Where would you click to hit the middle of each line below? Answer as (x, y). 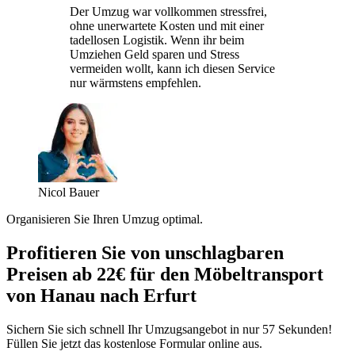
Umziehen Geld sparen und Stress (155, 54)
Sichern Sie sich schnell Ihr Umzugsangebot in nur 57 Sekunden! (169, 329)
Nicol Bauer (69, 192)
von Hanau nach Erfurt (101, 295)
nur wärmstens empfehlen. (136, 82)
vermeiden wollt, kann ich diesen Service (172, 68)
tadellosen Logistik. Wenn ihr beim (157, 40)
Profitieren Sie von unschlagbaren (145, 252)
